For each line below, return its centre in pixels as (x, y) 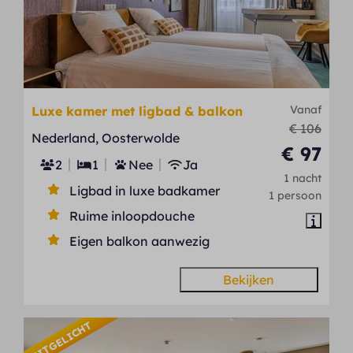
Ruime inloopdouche (132, 216)
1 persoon (295, 195)
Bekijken (249, 279)
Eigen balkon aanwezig (140, 241)
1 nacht (302, 177)
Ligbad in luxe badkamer (145, 190)
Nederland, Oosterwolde (106, 137)
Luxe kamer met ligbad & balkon (137, 111)
